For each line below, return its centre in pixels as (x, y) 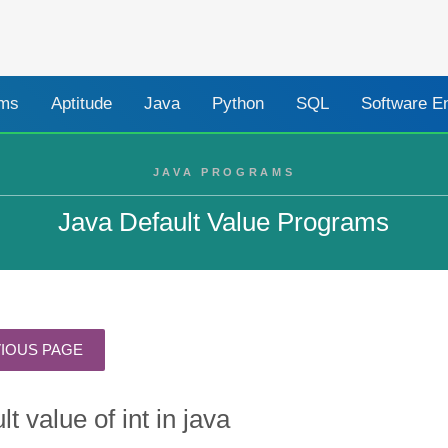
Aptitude (82, 103)
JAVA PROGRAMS (224, 171)
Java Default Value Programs (224, 221)
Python (238, 103)
